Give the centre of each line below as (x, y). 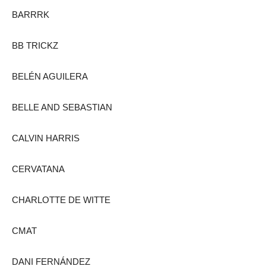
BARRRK (31, 14)
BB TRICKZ (35, 45)
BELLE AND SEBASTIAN (62, 107)
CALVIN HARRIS (46, 138)
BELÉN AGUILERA (50, 76)
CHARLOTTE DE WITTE (61, 199)
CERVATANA (38, 169)
